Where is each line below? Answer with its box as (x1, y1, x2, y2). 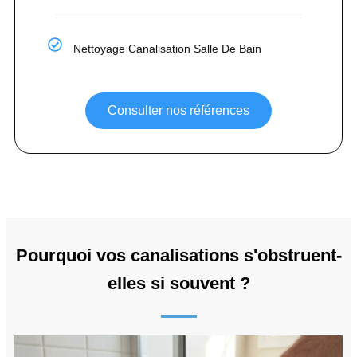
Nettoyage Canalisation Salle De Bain (73, 41, 262, 55)
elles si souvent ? (107, 273, 250, 293)
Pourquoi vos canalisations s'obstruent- (15, 245, 342, 265)
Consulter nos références (108, 103, 249, 117)
